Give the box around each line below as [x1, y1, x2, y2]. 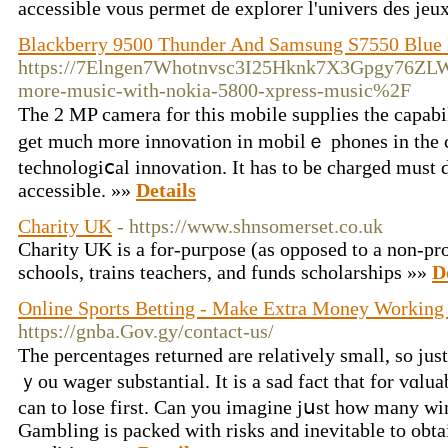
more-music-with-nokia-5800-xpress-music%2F [18, 79, 411, 101]
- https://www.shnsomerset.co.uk [117, 215, 383, 237]
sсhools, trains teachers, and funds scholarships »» [18, 261, 432, 283]
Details [136, 179, 196, 201]
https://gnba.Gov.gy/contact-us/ [18, 320, 274, 342]
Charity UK [18, 215, 112, 237]
